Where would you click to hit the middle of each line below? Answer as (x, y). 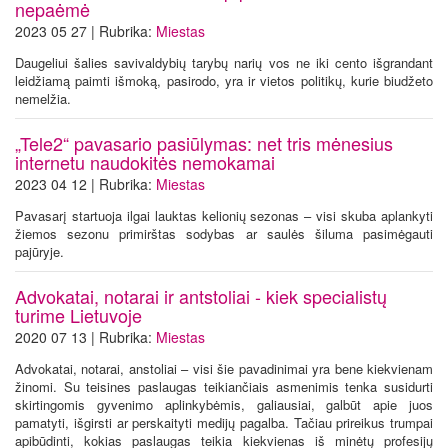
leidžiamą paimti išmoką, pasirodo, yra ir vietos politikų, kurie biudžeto (224, 80)
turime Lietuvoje (78, 314)
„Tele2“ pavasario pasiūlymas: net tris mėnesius (204, 142)
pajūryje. (39, 251)
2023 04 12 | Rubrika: (85, 183)
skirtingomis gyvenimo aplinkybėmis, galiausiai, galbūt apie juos (224, 404)
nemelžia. (43, 98)
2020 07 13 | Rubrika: (85, 336)
